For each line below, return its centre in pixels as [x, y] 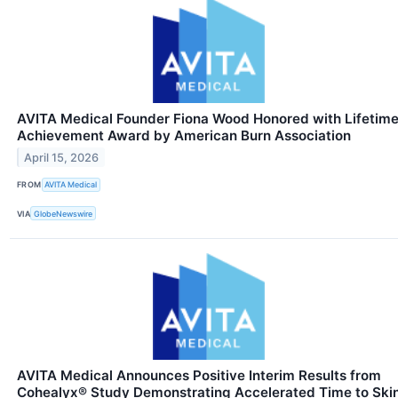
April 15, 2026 [62, 157]
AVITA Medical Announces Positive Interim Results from [199, 376]
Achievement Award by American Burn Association [184, 135]
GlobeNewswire [64, 213]
